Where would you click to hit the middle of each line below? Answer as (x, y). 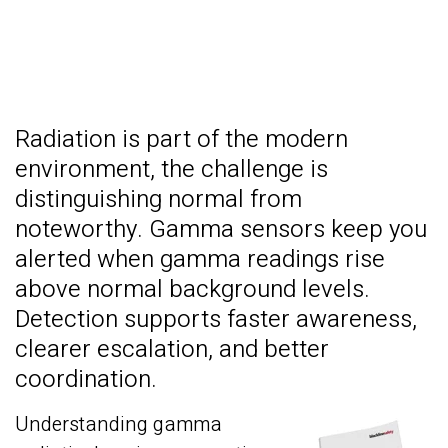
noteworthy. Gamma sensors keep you (221, 229)
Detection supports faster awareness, (216, 319)
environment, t (92, 169)
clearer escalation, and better (172, 349)
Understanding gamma (118, 424)
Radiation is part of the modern (181, 139)
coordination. (86, 379)
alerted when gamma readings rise (200, 259)
